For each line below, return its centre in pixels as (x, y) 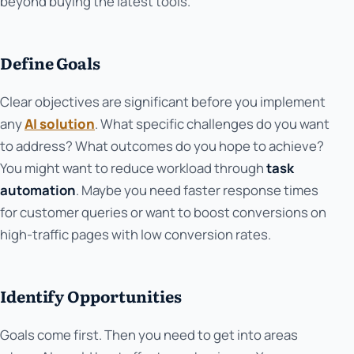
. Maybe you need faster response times (197, 190)
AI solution (60, 123)
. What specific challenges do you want (212, 123)
